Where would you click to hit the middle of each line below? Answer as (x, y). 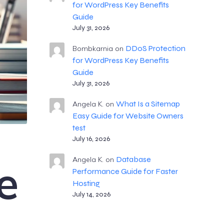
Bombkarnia (92, 48)
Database (133, 159)
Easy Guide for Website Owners (128, 116)
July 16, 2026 (91, 139)
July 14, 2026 (91, 194)
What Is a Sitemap (148, 104)
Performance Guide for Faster (125, 171)
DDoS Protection (155, 48)
